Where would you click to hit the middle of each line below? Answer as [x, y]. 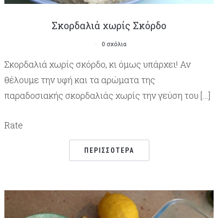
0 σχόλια [114, 44]
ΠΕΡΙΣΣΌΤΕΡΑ [109, 150]
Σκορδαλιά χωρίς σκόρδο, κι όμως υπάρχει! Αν [97, 64]
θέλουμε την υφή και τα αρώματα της [80, 80]
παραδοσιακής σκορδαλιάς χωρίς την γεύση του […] [107, 95]
